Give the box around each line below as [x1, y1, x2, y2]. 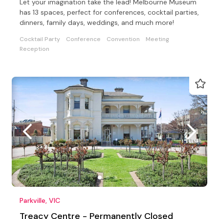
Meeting [146, 35, 169, 43]
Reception [20, 44, 49, 53]
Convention [107, 35, 140, 43]
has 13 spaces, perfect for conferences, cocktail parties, [20, 7, 199, 17]
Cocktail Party [20, 35, 60, 43]
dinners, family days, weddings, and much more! [20, 18, 174, 27]
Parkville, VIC [20, 196, 60, 205]
